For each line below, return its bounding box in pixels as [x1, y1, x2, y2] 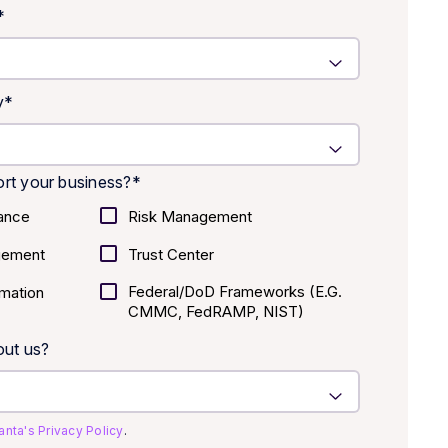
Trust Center [128, 245, 214, 264]
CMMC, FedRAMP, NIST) [128, 302, 304, 321]
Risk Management [128, 207, 252, 226]
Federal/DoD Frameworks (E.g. [128, 282, 342, 301]
